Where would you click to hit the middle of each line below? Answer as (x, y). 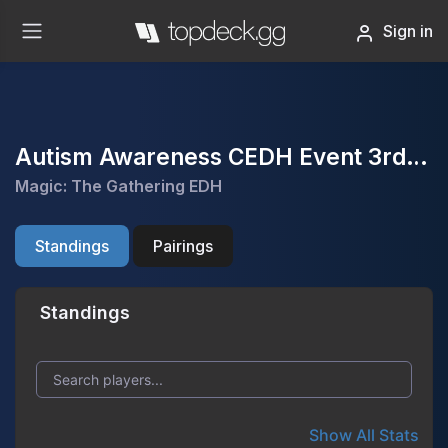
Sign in (408, 31)
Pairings (183, 246)
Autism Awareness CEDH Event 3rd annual (417, 156)
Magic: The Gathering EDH (118, 186)
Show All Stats (364, 434)
